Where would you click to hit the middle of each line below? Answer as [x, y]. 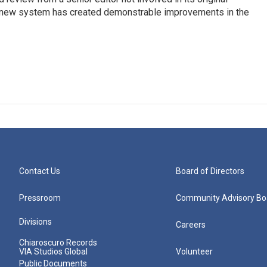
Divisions [35, 222]
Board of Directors [210, 171]
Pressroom [40, 198]
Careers [191, 225]
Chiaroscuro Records [58, 243]
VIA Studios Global [53, 252]
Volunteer [195, 252]
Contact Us [40, 171]
